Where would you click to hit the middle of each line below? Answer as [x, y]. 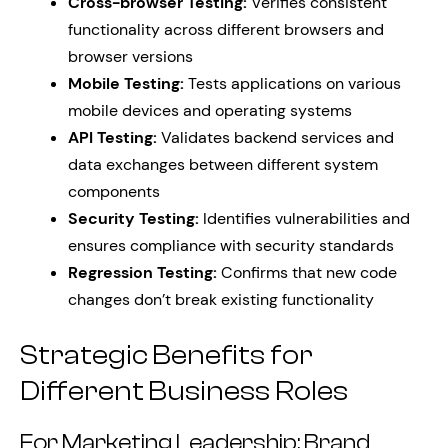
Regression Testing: [142, 273]
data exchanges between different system [223, 165]
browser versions [130, 57]
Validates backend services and [275, 138]
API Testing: [112, 138]
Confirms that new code [307, 273]
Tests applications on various [292, 84]
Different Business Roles [184, 391]
